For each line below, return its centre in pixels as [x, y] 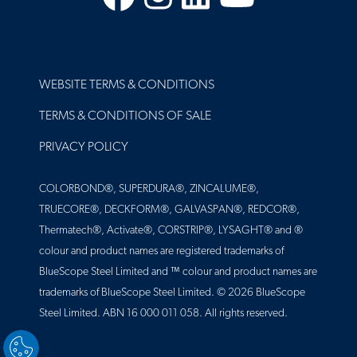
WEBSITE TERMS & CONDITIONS [127, 86]
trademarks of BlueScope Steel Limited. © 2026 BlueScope [172, 293]
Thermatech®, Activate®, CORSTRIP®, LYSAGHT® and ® [171, 231]
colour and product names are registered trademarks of [161, 252]
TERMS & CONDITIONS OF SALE [125, 117]
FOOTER [63, 78]
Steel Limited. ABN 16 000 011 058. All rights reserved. [163, 314]
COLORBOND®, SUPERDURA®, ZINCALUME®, [149, 190]
